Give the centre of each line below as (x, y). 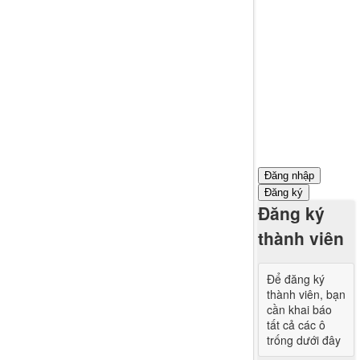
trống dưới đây (304, 340)
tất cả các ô (296, 325)
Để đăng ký (296, 279)
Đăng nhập (289, 176)
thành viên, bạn (306, 294)
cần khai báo (299, 309)
